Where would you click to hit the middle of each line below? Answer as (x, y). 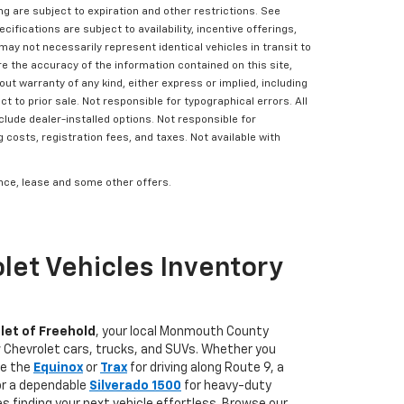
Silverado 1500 (135, 386)
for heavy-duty (226, 386)
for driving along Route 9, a (206, 368)
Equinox (58, 368)
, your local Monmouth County (182, 332)
